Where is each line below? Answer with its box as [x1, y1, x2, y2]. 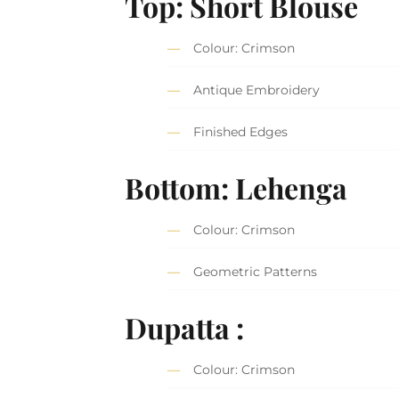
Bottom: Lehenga [125, 167, 348, 207]
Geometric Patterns [193, 264, 318, 281]
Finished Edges [193, 124, 289, 141]
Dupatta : [125, 307, 245, 346]
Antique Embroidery [193, 82, 321, 99]
